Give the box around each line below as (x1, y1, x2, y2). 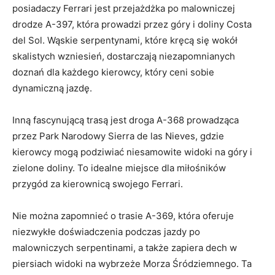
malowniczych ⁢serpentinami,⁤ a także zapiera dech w (12, 241, 237, 254)
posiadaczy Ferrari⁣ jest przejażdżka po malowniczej (12, 2, 235, 14)
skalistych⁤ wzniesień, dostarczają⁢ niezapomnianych (12, 50, 235, 62)
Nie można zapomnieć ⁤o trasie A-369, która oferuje (12, 209, 234, 222)
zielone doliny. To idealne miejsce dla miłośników (12, 161, 226, 174)
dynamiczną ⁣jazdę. (12, 82, 92, 94)
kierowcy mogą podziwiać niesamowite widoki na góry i (12, 145, 252, 158)
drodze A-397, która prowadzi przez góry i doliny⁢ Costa (12, 18, 252, 30)
